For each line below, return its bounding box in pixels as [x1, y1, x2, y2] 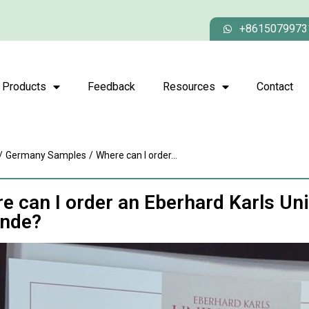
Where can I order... [96, 150, 177, 161]
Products [2, 79, 46, 93]
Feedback [88, 79, 135, 93]
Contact [257, 79, 293, 93]
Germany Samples [6, 150, 86, 161]
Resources [163, 79, 215, 93]
